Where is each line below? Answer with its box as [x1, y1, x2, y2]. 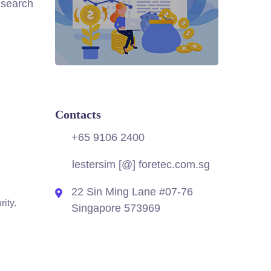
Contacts [55, 108, 101, 121]
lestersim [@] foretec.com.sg [69, 158, 210, 171]
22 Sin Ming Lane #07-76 [71, 186, 193, 198]
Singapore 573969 [71, 202, 160, 214]
